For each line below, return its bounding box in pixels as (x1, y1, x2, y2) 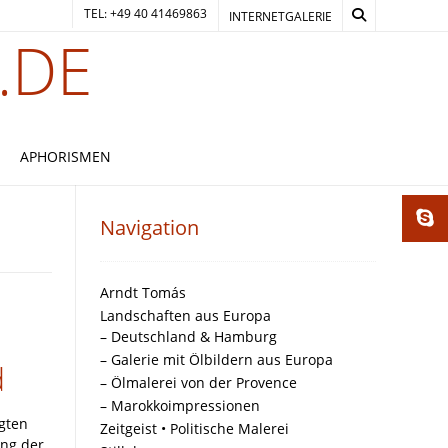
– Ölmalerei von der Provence (100, 373, 297, 392)
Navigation (100, 214, 199, 241)
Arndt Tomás (100, 283, 186, 302)
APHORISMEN (19, 147, 111, 166)
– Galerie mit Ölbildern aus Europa (100, 350, 333, 369)
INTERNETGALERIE (229, 8, 332, 25)
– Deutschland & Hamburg (100, 327, 277, 346)
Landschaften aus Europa (100, 306, 271, 325)
